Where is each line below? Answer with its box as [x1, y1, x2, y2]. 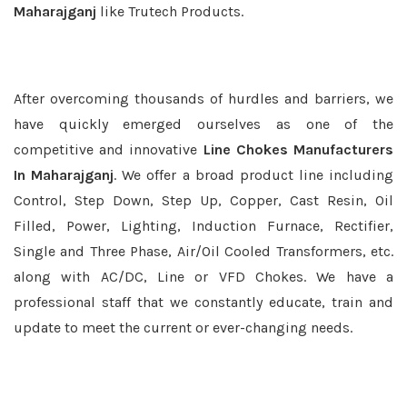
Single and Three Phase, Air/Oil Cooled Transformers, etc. [14, 243, 393, 260]
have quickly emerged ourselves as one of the [14, 115, 393, 133]
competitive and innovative [14, 141, 203, 158]
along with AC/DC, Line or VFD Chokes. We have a [14, 268, 393, 285]
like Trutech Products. [96, 3, 243, 20]
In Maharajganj [14, 166, 114, 184]
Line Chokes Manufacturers [203, 141, 394, 158]
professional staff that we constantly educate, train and [14, 293, 393, 311]
